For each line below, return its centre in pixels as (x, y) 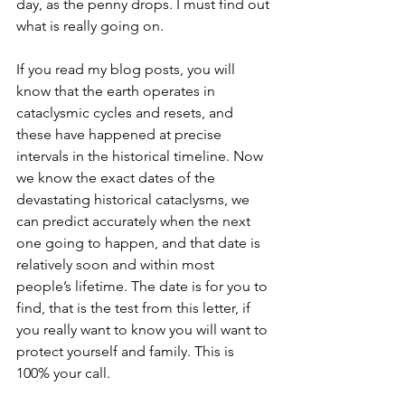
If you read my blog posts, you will (127, 69)
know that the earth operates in (118, 91)
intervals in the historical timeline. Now (141, 156)
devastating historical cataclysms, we (135, 199)
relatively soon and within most (117, 264)
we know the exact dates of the (118, 178)
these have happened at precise (121, 134)
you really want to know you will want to (144, 330)
